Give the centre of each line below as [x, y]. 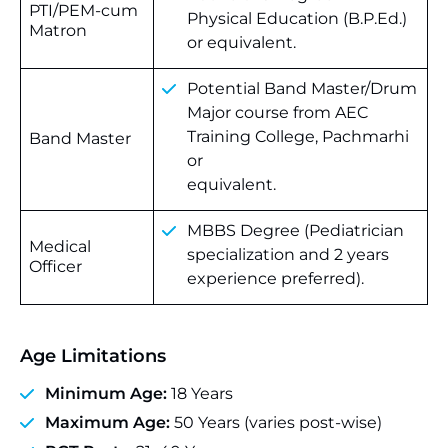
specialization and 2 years [288, 254]
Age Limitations [93, 356]
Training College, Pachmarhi [298, 136]
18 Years [200, 393]
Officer [55, 266]
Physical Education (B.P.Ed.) [297, 18]
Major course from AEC [277, 112]
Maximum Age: [107, 422]
